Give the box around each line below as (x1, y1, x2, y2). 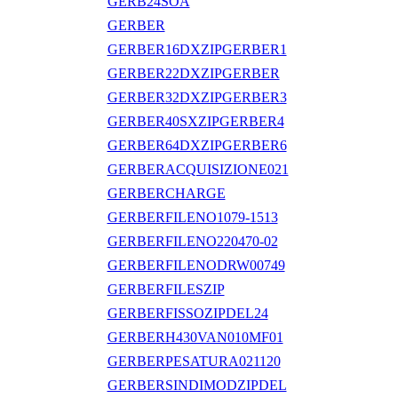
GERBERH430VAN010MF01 (107, 329, 283, 345)
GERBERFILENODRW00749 (107, 257, 285, 273)
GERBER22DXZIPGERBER (107, 65, 280, 81)
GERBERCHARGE (107, 185, 226, 201)
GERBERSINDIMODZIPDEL (107, 377, 287, 393)
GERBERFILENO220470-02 (107, 233, 278, 249)
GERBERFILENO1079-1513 (107, 209, 278, 225)
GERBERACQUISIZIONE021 (107, 161, 289, 177)
